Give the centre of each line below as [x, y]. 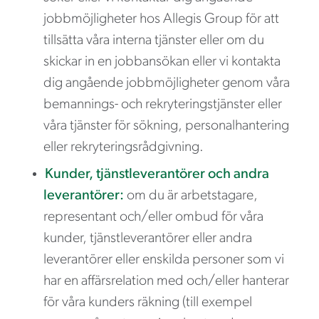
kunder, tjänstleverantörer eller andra [148, 238]
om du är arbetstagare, [191, 195]
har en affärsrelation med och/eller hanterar [166, 281]
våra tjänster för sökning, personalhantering [166, 126]
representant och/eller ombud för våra [153, 217]
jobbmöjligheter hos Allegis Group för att [161, 19]
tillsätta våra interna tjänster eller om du [154, 40]
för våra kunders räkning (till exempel [148, 302]
